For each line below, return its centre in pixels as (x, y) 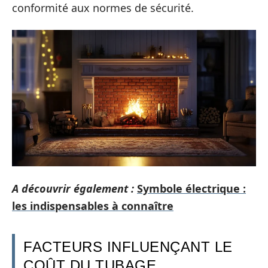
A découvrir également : (73, 188)
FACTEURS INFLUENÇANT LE (128, 246)
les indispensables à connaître (93, 205)
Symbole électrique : (191, 188)
